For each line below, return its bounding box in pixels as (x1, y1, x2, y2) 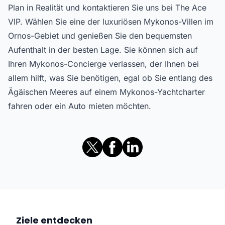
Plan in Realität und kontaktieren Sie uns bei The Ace (8, 3, 206, 13)
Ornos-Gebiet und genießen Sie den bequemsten (8, 31, 192, 41)
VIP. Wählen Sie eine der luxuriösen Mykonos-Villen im (8, 17, 213, 27)
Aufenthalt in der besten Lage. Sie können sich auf (8, 45, 198, 55)
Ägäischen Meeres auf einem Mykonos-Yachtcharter (8, 87, 205, 97)
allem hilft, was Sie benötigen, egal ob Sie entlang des (8, 73, 212, 83)
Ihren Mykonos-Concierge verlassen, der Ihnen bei (8, 59, 199, 69)
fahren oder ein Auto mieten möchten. (8, 101, 154, 111)
